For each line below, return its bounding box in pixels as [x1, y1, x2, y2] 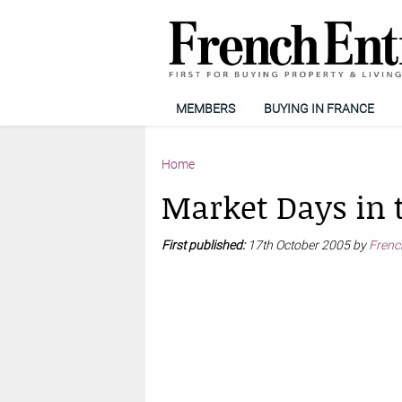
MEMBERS [175, 100, 235, 116]
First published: [161, 237, 248, 252]
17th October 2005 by [247, 237, 369, 252]
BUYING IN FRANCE [263, 100, 374, 116]
